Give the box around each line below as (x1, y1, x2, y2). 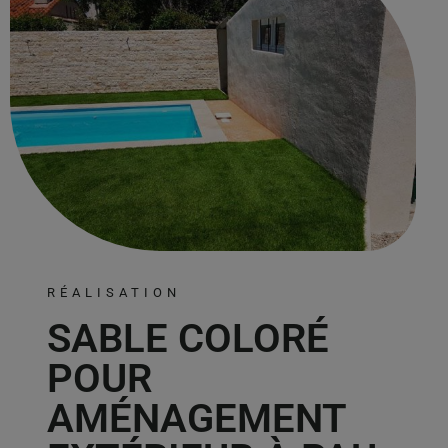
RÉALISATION (47, 285, 182, 301)
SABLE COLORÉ (47, 315, 330, 363)
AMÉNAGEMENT (47, 395, 347, 443)
